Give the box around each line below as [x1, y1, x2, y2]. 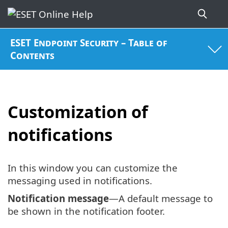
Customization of [8, 100, 148, 123]
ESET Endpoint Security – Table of [10, 36, 168, 49]
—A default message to [109, 192, 213, 205]
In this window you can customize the [8, 161, 178, 175]
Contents [10, 49, 55, 62]
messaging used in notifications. [8, 174, 152, 187]
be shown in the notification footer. [8, 205, 165, 218]
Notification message [8, 192, 109, 205]
